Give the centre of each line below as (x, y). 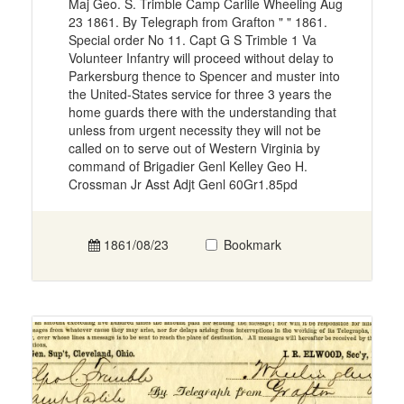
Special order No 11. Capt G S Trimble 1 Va (192, 40)
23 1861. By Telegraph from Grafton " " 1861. (197, 22)
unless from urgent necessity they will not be (194, 130)
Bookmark (253, 245)
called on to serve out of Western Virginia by (194, 148)
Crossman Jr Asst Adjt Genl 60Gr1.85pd (183, 184)
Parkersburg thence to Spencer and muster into (204, 76)
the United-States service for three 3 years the (200, 94)
